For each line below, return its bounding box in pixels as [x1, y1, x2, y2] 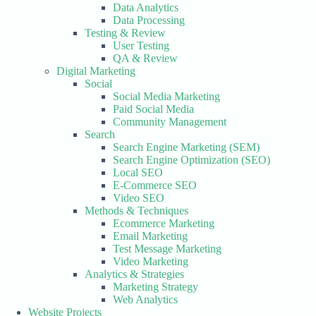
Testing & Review [85, 27, 166, 39]
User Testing [113, 39, 169, 51]
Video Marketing [113, 255, 188, 267]
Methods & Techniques [85, 205, 188, 217]
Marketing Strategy [113, 281, 198, 293]
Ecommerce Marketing [113, 217, 214, 229]
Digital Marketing [56, 65, 135, 77]
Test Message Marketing [113, 243, 221, 255]
